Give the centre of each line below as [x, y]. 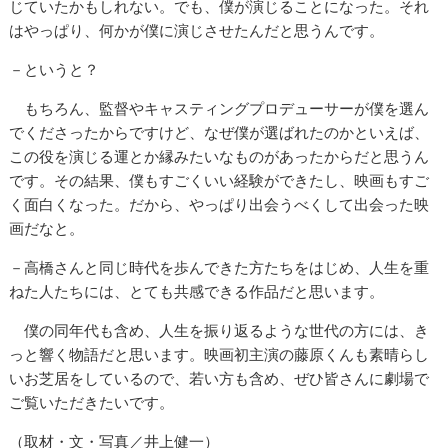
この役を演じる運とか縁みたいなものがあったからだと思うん [219, 157]
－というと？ [54, 70]
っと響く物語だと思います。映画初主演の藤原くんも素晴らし [219, 355]
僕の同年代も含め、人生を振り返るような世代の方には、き [219, 331]
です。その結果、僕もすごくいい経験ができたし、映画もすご [219, 181]
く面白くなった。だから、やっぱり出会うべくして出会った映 [219, 205]
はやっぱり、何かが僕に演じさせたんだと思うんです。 [197, 31]
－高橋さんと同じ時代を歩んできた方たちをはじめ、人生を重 [219, 268]
